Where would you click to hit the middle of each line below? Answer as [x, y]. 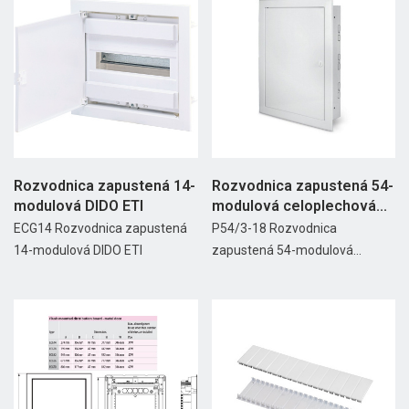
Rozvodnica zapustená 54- [302, 185]
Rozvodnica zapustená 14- [105, 185]
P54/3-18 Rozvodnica [274, 228]
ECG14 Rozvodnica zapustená [100, 228]
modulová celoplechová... [299, 205]
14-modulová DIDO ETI [78, 250]
